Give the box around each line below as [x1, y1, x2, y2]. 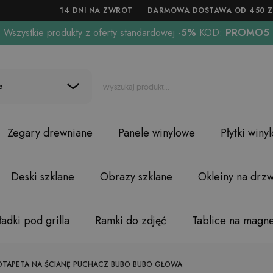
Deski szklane [10, 169, 74, 185]
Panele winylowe [118, 125, 195, 141]
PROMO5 [222, 26, 269, 40]
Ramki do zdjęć [94, 213, 166, 229]
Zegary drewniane [7, 125, 93, 141]
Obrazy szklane [99, 169, 172, 185]
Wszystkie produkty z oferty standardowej [4, 26, 175, 40]
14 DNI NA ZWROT [60, 5, 133, 16]
